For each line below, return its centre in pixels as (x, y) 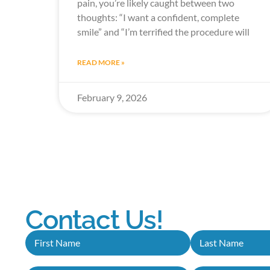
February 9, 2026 (112, 97)
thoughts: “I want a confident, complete (158, 17)
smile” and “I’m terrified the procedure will (163, 31)
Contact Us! (94, 219)
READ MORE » (101, 62)
